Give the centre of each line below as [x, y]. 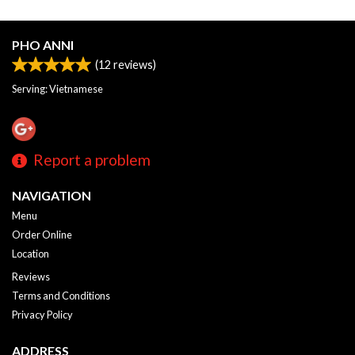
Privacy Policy [42, 315]
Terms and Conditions [61, 296]
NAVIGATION [52, 196]
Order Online [42, 235]
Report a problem [92, 160]
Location [31, 254]
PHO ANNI [43, 45]
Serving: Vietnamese [57, 89]
